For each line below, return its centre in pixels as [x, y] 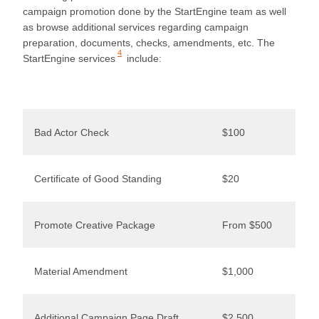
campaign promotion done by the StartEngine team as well [155, 11]
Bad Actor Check [72, 132]
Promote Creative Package [95, 225]
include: [143, 58]
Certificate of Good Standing [98, 178]
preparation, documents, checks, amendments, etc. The [149, 42]
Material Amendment [81, 271]
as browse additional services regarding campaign [136, 27]
